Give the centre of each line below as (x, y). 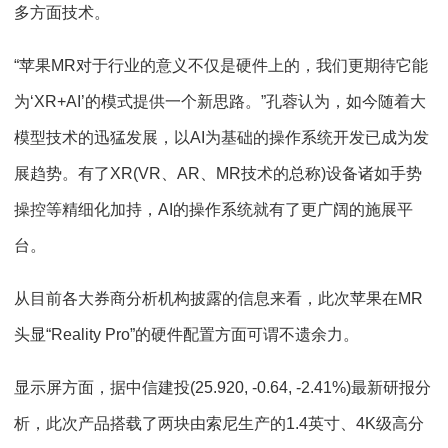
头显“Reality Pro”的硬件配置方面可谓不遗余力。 (186, 334)
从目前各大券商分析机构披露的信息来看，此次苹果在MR (218, 298)
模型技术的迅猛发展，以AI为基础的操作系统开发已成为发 (221, 137)
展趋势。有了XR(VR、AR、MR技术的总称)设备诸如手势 (218, 173)
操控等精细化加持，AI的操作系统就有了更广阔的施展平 (213, 209)
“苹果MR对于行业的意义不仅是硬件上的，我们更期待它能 (221, 65)
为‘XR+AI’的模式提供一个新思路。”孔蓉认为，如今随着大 (220, 101)
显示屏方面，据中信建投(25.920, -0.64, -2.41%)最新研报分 (222, 387)
